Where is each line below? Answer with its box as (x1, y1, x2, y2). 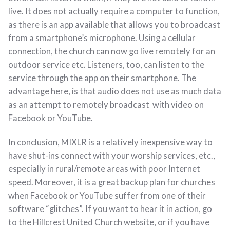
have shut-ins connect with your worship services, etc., (8, 150, 215, 161)
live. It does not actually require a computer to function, (8, 6, 220, 16)
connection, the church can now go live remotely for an (8, 46, 215, 56)
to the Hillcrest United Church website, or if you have (8, 217, 209, 228)
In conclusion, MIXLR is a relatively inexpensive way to (8, 137, 213, 148)
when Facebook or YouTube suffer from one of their (8, 190, 206, 201)
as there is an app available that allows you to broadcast (8, 19, 220, 30)
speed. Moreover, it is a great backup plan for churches (8, 177, 215, 188)
